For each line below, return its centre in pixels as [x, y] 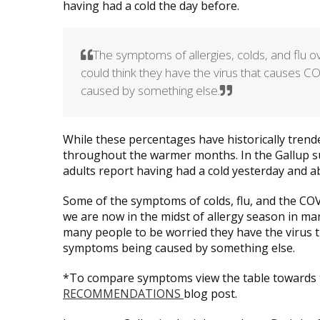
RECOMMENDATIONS [123, 293]
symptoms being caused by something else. [179, 247]
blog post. [210, 293]
